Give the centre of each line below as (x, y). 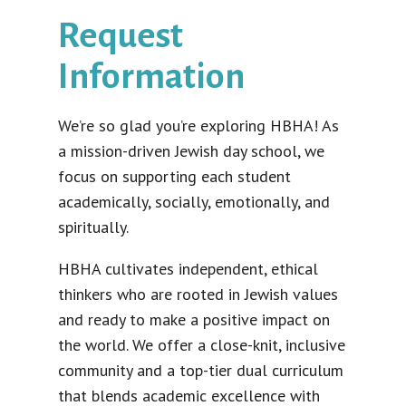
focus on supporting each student (174, 176)
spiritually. (93, 227)
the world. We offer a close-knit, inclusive (202, 344)
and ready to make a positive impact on (194, 319)
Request (121, 35)
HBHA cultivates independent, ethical (188, 268)
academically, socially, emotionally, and (194, 201)
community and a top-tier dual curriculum (201, 370)
